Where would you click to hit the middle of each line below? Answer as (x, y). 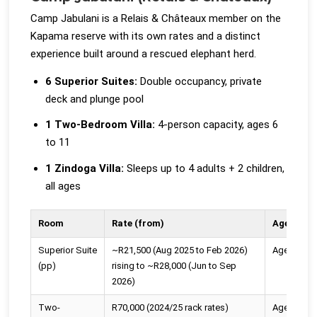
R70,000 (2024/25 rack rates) (171, 307)
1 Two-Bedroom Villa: (100, 125)
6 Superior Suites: (92, 81)
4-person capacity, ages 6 (217, 125)
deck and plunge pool (95, 99)
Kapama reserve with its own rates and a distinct (146, 36)
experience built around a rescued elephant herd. (144, 54)
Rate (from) (138, 223)
